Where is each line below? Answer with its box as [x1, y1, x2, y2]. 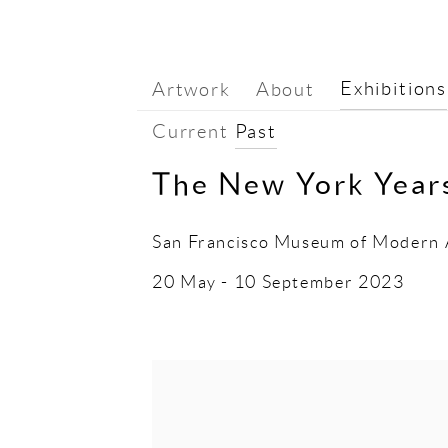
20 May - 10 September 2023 [152, 272, 405, 293]
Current [152, 119, 229, 142]
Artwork [152, 77, 231, 100]
